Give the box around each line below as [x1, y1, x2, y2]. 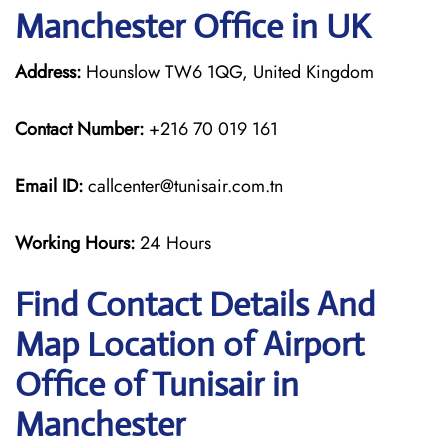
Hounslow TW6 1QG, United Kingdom [81, 59, 374, 85]
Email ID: [15, 173, 83, 199]
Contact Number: [15, 116, 144, 142]
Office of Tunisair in [15, 364, 299, 405]
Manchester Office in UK [15, 6, 370, 47]
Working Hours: [15, 230, 140, 256]
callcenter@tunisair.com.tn [83, 173, 283, 199]
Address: [15, 59, 81, 85]
